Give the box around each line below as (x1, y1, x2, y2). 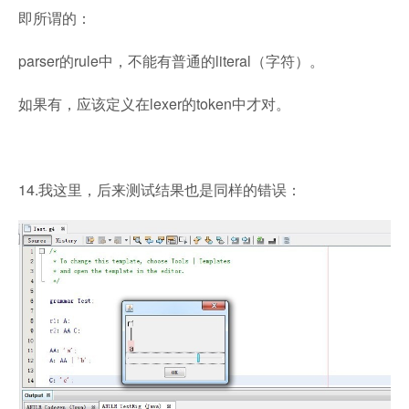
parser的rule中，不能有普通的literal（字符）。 (18, 49, 324, 71)
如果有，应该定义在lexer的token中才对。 (18, 92, 290, 114)
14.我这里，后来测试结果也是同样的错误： (18, 178, 301, 200)
